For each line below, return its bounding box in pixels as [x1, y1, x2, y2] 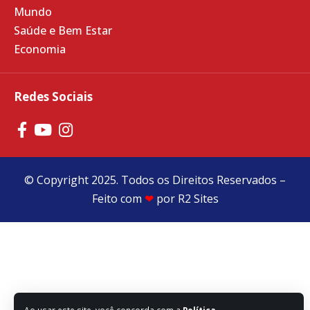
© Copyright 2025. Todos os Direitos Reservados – [24, 172, 286, 188]
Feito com [91, 191, 142, 207]
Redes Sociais [14, 89, 93, 105]
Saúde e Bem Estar [14, 23, 112, 39]
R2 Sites [177, 191, 219, 207]
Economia [14, 42, 66, 57]
